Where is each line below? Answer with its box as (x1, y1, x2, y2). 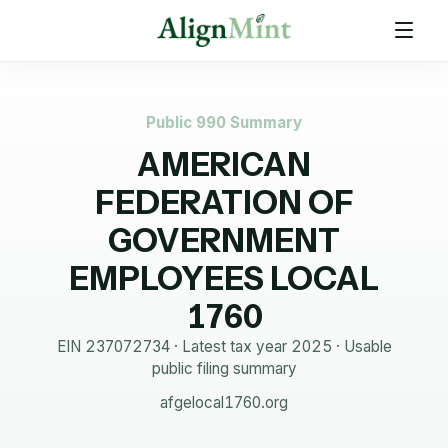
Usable (343, 337, 392, 356)
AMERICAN (137, 145, 311, 184)
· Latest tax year (169, 337, 291, 356)
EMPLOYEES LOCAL (69, 259, 379, 298)
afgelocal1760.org (160, 393, 288, 412)
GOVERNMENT (108, 221, 340, 260)
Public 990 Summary (146, 113, 302, 132)
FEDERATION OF (94, 183, 354, 222)
